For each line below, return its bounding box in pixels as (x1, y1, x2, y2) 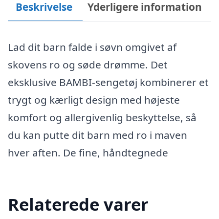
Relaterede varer (8, 192, 149, 216)
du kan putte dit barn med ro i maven (8, 128, 187, 142)
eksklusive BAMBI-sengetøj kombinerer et (8, 75, 209, 89)
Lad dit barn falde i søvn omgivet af (8, 40, 176, 54)
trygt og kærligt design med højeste (8, 93, 180, 107)
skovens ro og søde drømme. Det (8, 58, 168, 71)
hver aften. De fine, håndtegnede (8, 146, 168, 159)
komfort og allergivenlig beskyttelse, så (8, 110, 197, 124)
